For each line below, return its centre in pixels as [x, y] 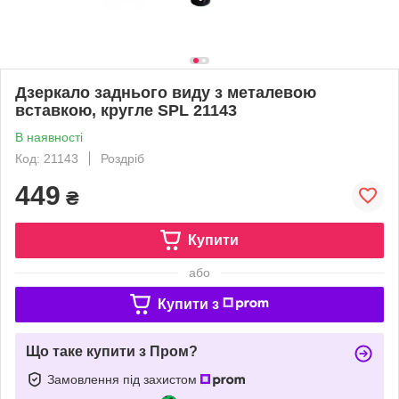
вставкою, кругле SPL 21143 [126, 110]
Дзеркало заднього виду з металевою [166, 92]
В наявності [49, 137]
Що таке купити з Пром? [112, 351]
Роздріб [122, 158]
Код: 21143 [47, 158]
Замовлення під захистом [124, 379]
